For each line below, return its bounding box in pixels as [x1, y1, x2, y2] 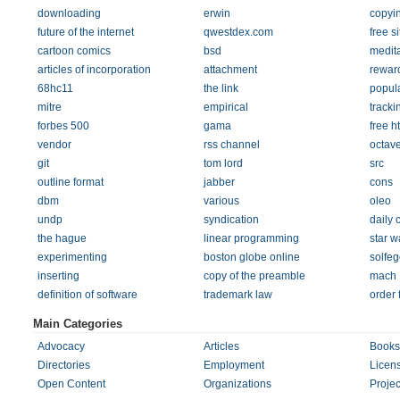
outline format [37, 176, 104, 188]
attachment [203, 63, 257, 76]
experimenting [37, 251, 107, 263]
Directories [37, 359, 90, 371]
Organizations [203, 378, 271, 390]
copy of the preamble [203, 270, 305, 282]
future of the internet [37, 26, 134, 38]
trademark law [203, 288, 272, 301]
